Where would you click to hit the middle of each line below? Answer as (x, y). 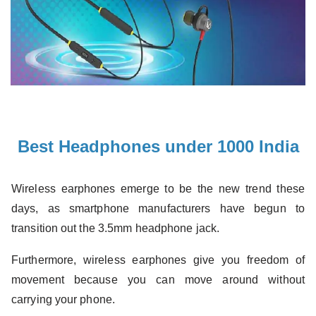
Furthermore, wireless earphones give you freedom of (158, 260)
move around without (244, 279)
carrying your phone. (63, 299)
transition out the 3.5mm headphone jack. (117, 228)
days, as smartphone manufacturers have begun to (158, 208)
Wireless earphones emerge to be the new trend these (158, 188)
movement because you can (98, 279)
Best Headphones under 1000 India (158, 146)
